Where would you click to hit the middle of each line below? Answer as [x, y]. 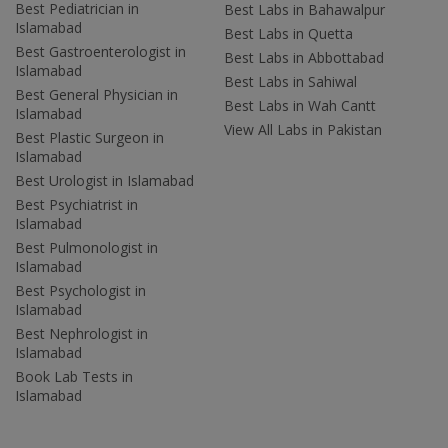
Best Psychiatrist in [76, 204]
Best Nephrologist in [81, 333]
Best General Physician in [96, 94]
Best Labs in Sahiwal [290, 81]
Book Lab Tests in [74, 376]
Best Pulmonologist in [86, 247]
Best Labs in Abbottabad [304, 57]
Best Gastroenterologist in [100, 51]
